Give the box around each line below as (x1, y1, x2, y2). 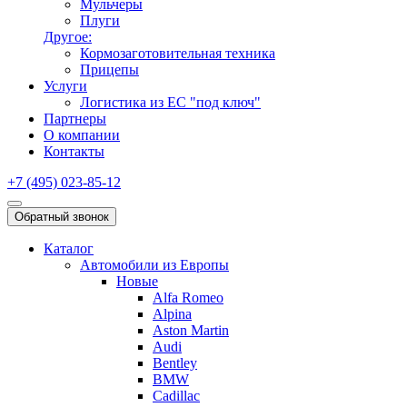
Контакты (44, 144, 104, 159)
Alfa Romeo (153, 290, 223, 305)
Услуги (44, 78, 87, 94)
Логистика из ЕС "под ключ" (80, 94, 261, 110)
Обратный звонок (15, 210, 109, 223)
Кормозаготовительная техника (80, 45, 275, 61)
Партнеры (44, 111, 106, 126)
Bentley (153, 355, 197, 371)
